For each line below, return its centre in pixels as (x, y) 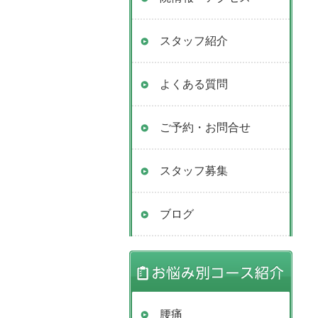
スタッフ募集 (194, 171)
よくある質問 (194, 84)
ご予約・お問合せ (205, 127)
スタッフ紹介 (194, 41)
